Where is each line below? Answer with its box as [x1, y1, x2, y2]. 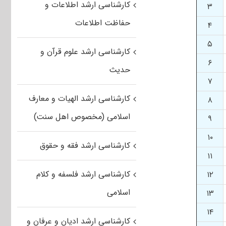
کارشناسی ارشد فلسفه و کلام [36, 168, 130, 181]
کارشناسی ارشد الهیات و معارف [28, 92, 130, 105]
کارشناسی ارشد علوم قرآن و [40, 45, 130, 59]
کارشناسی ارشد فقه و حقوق [39, 139, 130, 152]
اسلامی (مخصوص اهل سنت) [33, 110, 130, 124]
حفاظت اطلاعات [75, 17, 130, 30]
